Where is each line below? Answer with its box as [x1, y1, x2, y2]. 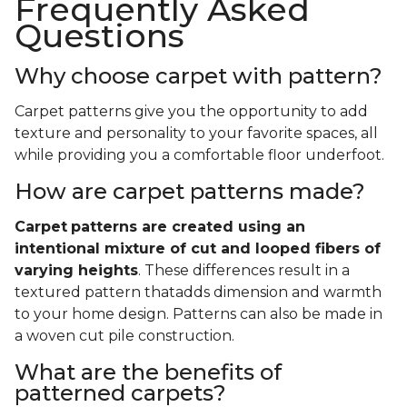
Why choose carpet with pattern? [15, 63, 382, 90]
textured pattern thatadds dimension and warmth [15, 283, 382, 302]
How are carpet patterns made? [15, 178, 365, 205]
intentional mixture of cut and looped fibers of [15, 240, 381, 258]
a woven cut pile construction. [15, 327, 234, 345]
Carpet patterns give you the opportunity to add [15, 103, 368, 121]
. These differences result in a [138, 262, 350, 280]
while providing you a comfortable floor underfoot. [15, 146, 388, 164]
